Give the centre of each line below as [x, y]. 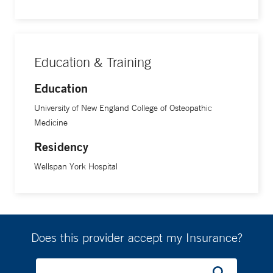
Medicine [51, 123]
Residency [61, 147]
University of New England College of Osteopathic [123, 108]
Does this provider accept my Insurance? [136, 238]
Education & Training [93, 62]
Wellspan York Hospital [76, 167]
